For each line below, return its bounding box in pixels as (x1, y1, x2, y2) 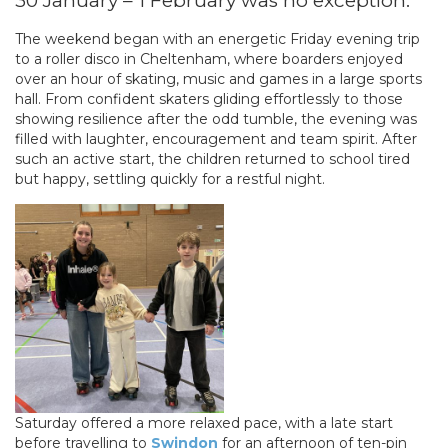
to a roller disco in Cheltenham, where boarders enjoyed (15, 49, 403, 68)
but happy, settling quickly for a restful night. (15, 169, 325, 188)
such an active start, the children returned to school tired (15, 149, 410, 168)
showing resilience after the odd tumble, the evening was (15, 109, 417, 128)
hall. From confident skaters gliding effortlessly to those (15, 89, 403, 108)
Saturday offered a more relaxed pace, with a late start (15, 413, 393, 432)
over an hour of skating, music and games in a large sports (15, 69, 422, 88)
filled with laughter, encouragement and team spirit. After (15, 129, 417, 148)
